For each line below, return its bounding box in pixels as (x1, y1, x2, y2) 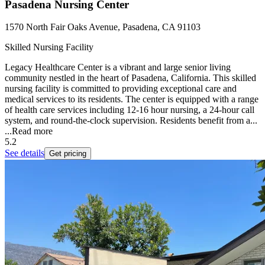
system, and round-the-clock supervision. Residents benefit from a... (5, 115, 257, 126)
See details (5, 148, 44, 159)
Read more (12, 126, 53, 137)
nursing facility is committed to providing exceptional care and (5, 83, 237, 94)
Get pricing (49, 149, 86, 159)
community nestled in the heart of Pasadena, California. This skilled (5, 73, 256, 83)
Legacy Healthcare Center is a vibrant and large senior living (5, 62, 231, 73)
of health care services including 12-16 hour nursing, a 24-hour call (5, 105, 254, 115)
